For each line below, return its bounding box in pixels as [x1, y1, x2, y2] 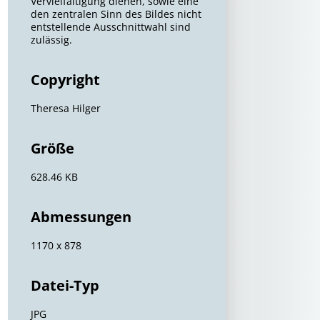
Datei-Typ [31, 276, 100, 295]
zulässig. [31, 33, 73, 46]
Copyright [31, 70, 101, 89]
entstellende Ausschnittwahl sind [31, 20, 191, 34]
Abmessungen [31, 207, 132, 226]
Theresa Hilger [31, 101, 101, 115]
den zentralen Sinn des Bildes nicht [31, 7, 202, 21]
